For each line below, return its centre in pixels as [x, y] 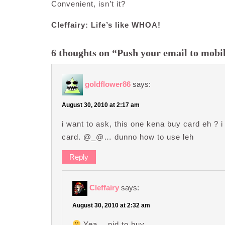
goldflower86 [108, 84]
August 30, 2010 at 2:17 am [101, 105]
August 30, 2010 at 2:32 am [111, 205]
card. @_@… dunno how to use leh [128, 137]
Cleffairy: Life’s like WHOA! [106, 25]
